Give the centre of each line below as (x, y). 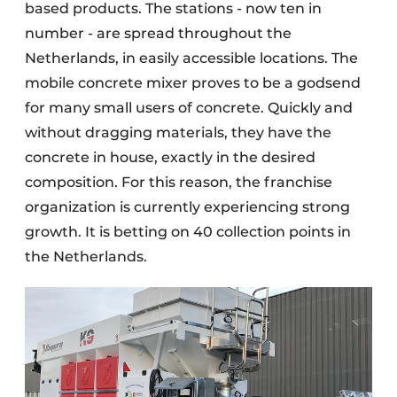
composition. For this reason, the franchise (179, 182)
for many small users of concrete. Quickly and (189, 108)
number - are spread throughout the (158, 33)
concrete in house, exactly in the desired (170, 157)
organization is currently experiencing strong (187, 207)
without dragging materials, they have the (178, 132)
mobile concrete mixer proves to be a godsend (193, 83)
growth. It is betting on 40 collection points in (188, 232)
